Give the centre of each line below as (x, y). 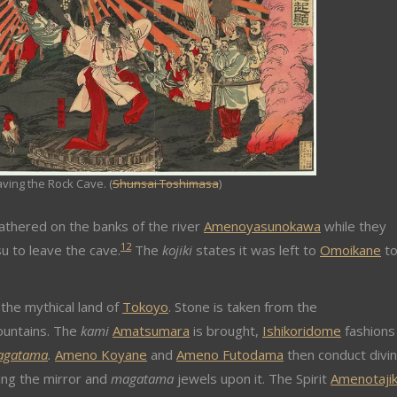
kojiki (177, 249)
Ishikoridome (302, 330)
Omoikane (350, 249)
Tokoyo (145, 306)
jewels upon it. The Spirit (252, 378)
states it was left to (256, 249)
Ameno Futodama (230, 354)
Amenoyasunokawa (262, 226)
